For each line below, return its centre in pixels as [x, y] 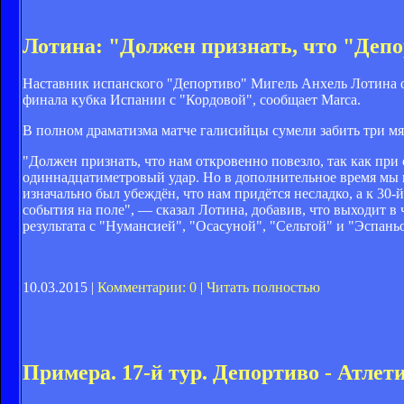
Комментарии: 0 [147, 288]
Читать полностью [263, 288]
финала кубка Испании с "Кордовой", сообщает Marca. [192, 100]
